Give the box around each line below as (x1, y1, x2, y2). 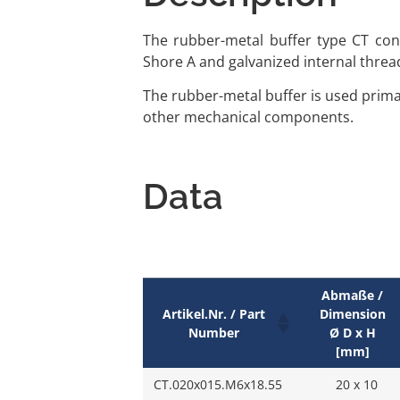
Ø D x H (329, 323, 376, 341)
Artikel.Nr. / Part (162, 304, 265, 322)
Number (187, 323, 239, 341)
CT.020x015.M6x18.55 (154, 375, 283, 393)
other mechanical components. (143, 106, 354, 127)
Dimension (319, 304, 386, 322)
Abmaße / (321, 286, 384, 304)
